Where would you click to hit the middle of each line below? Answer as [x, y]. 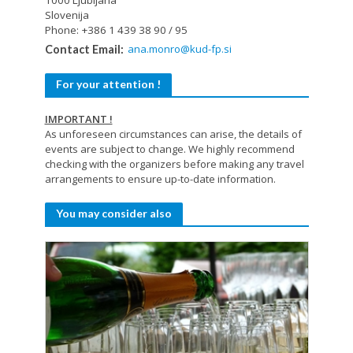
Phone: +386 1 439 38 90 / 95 [116, 30]
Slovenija [67, 15]
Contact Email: [84, 49]
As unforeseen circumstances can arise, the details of [173, 134]
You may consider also [113, 213]
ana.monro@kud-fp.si [179, 48]
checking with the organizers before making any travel [174, 163]
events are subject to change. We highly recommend [169, 149]
